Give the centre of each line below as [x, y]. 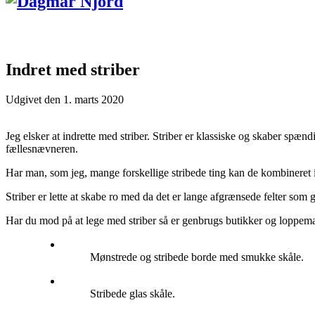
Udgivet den [34, 99]
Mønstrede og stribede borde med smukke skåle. [197, 257]
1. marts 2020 [94, 99]
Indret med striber [73, 69]
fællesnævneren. [42, 148]
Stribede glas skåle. [133, 293]
